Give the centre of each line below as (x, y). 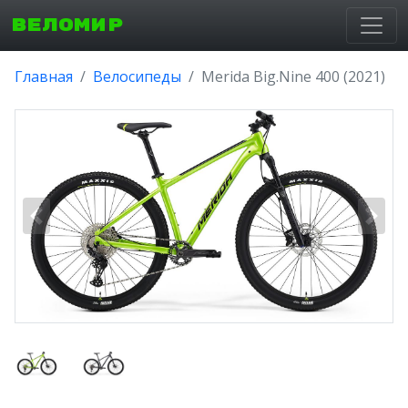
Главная (44, 76)
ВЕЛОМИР (67, 25)
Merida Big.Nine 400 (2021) (293, 76)
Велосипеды (137, 76)
